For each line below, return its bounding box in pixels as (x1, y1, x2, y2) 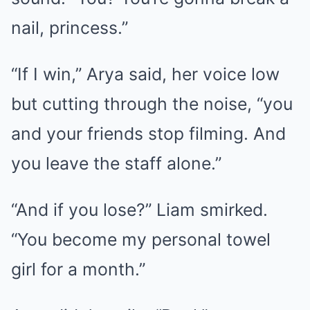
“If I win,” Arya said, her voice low (11, 63, 280, 84)
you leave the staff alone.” (11, 152, 221, 174)
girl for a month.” (11, 258, 145, 280)
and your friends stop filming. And (11, 122, 286, 144)
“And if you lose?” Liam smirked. (11, 199, 268, 220)
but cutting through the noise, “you (11, 93, 293, 114)
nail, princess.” (11, 17, 128, 38)
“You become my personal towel (11, 228, 271, 250)
